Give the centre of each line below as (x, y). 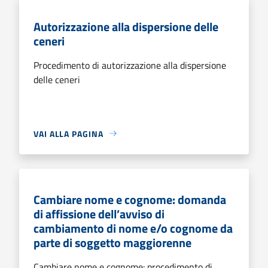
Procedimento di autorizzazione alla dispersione (130, 65)
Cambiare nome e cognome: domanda (130, 199)
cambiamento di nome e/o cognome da (133, 228)
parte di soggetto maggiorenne (112, 242)
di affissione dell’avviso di (99, 214)
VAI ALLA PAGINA (68, 133)
